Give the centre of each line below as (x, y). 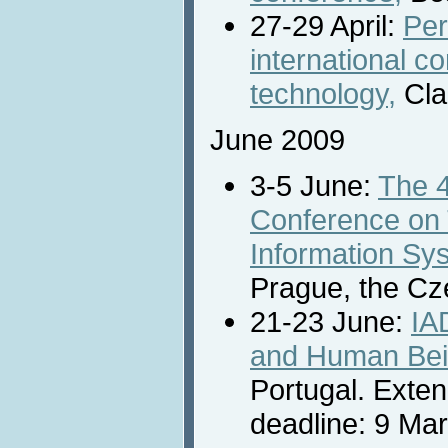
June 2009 (277, 139)
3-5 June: (314, 185)
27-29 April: (326, 25)
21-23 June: (330, 321)
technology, (323, 93)
